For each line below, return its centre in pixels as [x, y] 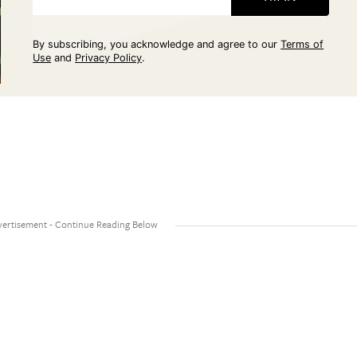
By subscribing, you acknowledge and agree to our [155, 44]
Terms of [302, 44]
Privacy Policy [109, 58]
